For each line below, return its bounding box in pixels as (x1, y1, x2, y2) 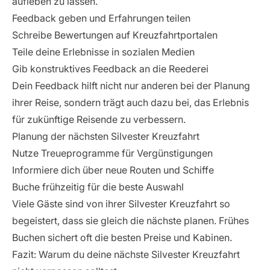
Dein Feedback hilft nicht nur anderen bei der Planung (12, 80, 250, 92)
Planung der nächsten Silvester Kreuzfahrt (12, 130, 199, 142)
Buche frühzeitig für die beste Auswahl (12, 181, 184, 193)
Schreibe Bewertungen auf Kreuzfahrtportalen (12, 29, 218, 41)
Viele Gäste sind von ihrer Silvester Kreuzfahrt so (12, 198, 230, 210)
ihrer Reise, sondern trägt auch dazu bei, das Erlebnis (12, 96, 249, 108)
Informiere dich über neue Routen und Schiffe (12, 164, 214, 176)
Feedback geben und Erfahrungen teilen (12, 12, 190, 24)
